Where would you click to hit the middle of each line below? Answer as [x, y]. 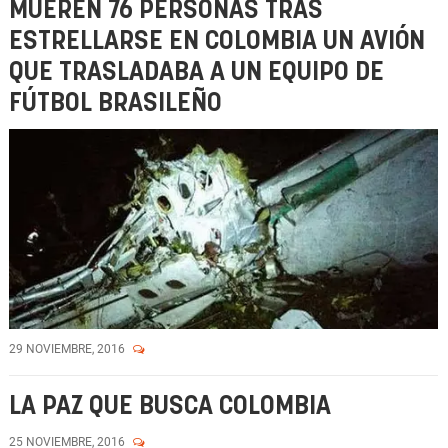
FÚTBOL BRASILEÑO [115, 103]
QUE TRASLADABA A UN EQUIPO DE [196, 72]
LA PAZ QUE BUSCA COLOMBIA [170, 406]
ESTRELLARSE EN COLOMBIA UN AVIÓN [217, 41]
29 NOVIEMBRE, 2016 [68, 349]
